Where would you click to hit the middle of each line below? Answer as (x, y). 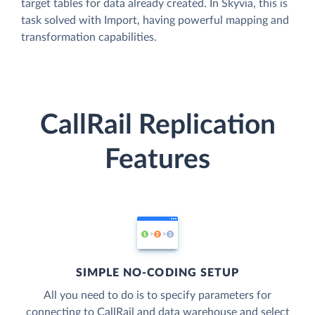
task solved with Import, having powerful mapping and (155, 21)
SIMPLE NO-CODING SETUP (157, 272)
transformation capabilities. (89, 38)
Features (157, 160)
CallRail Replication (157, 125)
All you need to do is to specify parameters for (157, 295)
